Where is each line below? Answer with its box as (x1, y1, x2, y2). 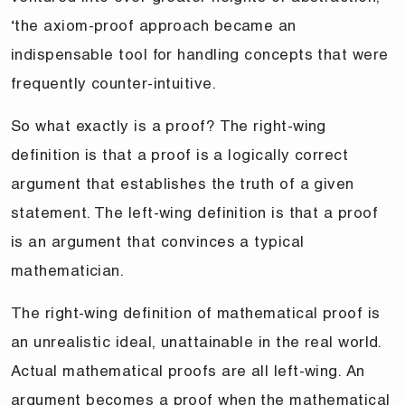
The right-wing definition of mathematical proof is (11, 303, 381, 322)
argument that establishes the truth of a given (11, 174, 354, 193)
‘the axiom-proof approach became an (11, 15, 297, 34)
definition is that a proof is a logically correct (11, 145, 349, 164)
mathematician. (11, 260, 125, 279)
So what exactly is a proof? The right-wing (11, 116, 326, 135)
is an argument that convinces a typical (11, 231, 305, 250)
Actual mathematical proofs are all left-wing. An (11, 361, 365, 380)
